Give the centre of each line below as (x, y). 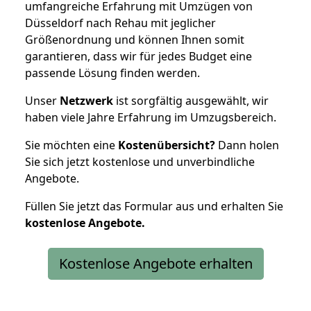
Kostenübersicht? (167, 145)
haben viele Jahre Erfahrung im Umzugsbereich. (151, 117)
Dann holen (247, 145)
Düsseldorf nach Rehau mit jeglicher (120, 23)
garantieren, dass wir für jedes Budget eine (138, 56)
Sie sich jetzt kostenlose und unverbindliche (140, 161)
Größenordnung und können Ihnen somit (135, 39)
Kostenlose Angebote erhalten (155, 263)
